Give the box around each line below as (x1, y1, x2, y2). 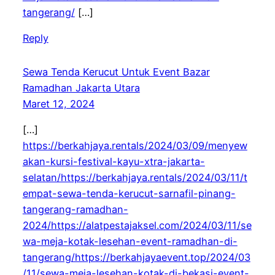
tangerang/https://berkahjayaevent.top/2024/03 (22, 251, 250, 264)
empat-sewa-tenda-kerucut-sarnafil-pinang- (22, 187, 236, 200)
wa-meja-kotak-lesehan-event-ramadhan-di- (22, 235, 238, 248)
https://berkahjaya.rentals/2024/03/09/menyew (22, 139, 247, 152)
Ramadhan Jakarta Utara (22, 82, 140, 95)
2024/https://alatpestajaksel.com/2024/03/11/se (22, 219, 252, 232)
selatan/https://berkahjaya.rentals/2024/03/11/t (22, 171, 247, 184)
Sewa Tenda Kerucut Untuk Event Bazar (22, 66, 210, 79)
